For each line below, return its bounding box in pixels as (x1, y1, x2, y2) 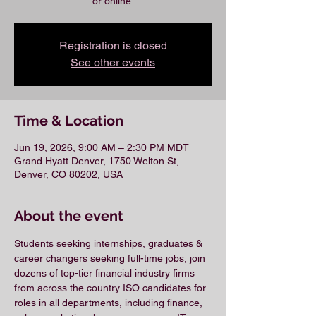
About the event (14, 207, 123, 224)
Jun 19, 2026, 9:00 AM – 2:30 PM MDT (14, 142, 189, 153)
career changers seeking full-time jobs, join (14, 253, 208, 264)
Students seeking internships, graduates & (14, 238, 205, 249)
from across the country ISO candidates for (14, 282, 209, 293)
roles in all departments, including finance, (14, 297, 205, 308)
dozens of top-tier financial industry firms (14, 267, 197, 279)
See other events (71, 56, 155, 69)
